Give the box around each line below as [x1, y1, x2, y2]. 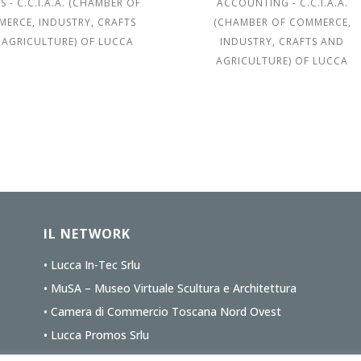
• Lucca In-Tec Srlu [43, 257, 140, 272]
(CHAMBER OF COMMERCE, [213, 15, 351, 29]
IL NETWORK [43, 225, 131, 243]
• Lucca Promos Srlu [43, 327, 149, 342]
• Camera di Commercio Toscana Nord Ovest [43, 304, 281, 319]
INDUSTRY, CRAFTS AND [220, 35, 345, 48]
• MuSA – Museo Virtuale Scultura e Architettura [43, 280, 297, 296]
